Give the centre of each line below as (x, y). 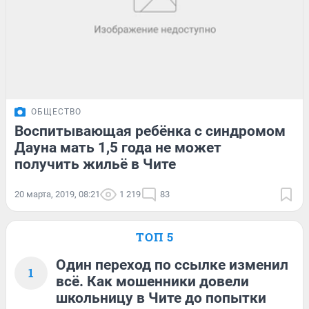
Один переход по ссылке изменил (172, 265)
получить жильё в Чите (95, 165)
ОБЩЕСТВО (56, 112)
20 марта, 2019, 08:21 (57, 195)
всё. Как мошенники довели (152, 282)
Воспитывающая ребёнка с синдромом (150, 131)
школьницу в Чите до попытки (161, 298)
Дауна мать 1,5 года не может (118, 148)
